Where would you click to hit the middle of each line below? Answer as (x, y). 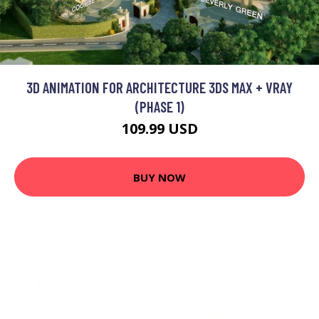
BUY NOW (159, 177)
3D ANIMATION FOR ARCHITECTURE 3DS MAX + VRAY (159, 87)
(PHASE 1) (159, 106)
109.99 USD (159, 129)
